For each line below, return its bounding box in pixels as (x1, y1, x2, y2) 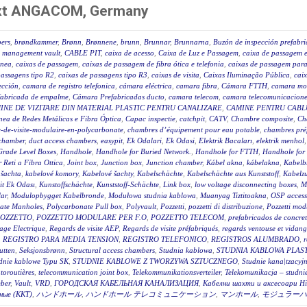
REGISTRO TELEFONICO (123, 235, 207, 244)
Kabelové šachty (82, 169, 133, 178)
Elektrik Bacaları (199, 136, 252, 145)
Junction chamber (146, 158, 202, 167)
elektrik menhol (256, 136, 304, 145)
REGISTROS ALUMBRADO (211, 235, 299, 244)
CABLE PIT (64, 49, 101, 58)
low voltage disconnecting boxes (195, 180, 297, 189)
